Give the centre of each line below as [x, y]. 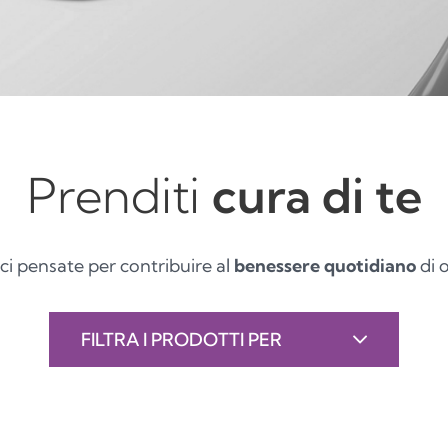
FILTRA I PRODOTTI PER [181, 339]
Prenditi [119, 195]
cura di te [316, 195]
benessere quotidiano [324, 265]
